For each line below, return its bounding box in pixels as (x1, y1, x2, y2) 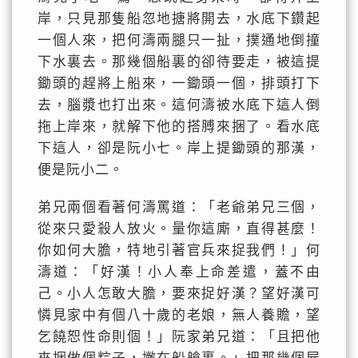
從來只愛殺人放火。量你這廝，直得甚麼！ (37, 221, 321, 237)
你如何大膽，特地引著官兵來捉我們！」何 (37, 243, 321, 258)
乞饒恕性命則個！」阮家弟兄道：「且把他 (37, 329, 321, 344)
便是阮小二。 (37, 162, 124, 177)
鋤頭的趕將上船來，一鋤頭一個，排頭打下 (37, 76, 321, 91)
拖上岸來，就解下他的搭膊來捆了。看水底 (37, 119, 321, 134)
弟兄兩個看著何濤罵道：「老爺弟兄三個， (37, 200, 321, 215)
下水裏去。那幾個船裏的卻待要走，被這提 (37, 54, 321, 70)
